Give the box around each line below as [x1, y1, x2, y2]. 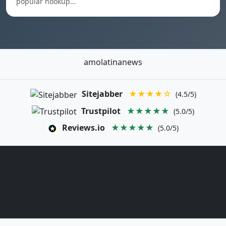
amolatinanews [84, 56, 142, 68]
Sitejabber [81, 88, 123, 99]
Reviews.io [62, 122, 105, 134]
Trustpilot [81, 105, 121, 117]
